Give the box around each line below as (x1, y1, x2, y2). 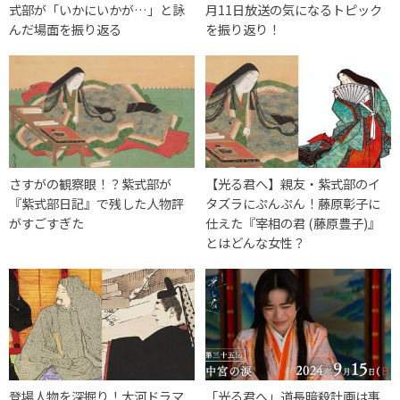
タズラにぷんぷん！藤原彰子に (205, 193, 381, 212)
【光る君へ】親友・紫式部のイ (205, 173, 381, 193)
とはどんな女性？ (205, 232, 306, 252)
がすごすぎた (9, 212, 84, 232)
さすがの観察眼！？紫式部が (9, 173, 171, 193)
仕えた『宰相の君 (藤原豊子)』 (205, 212, 381, 232)
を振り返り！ (205, 19, 281, 38)
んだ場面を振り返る (9, 19, 121, 38)
